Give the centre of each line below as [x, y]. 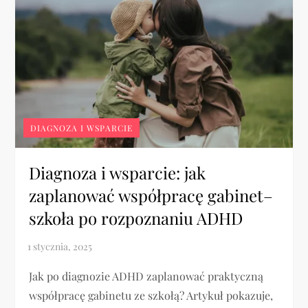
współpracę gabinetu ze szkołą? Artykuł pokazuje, [151, 296]
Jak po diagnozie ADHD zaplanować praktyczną [146, 276]
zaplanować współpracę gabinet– [151, 196]
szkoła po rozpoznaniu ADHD [136, 218]
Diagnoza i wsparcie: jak [118, 173]
